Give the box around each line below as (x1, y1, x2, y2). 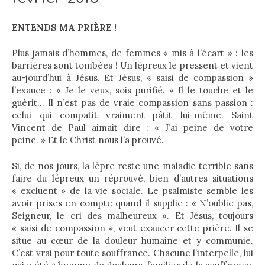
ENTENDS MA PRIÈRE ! (12, 21, 117, 33)
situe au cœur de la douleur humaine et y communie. (12, 234, 253, 246)
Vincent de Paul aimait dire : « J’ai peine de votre (12, 122, 253, 133)
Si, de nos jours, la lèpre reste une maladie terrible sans (12, 160, 253, 172)
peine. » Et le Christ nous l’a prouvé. (12, 134, 164, 146)
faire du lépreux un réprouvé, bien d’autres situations (12, 172, 253, 184)
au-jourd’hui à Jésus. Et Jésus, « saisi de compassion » (12, 72, 253, 83)
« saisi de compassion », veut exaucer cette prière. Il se (12, 222, 253, 234)
